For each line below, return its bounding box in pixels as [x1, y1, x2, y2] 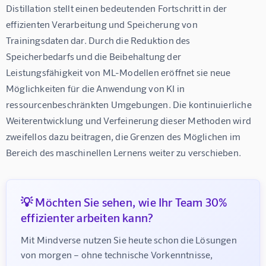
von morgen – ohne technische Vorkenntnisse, [21, 248, 215, 260]
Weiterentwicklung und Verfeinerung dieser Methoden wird [6, 114, 254, 126]
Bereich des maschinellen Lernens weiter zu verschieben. [6, 146, 242, 158]
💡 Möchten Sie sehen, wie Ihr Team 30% [21, 194, 228, 209]
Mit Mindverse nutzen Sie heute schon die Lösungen [21, 233, 239, 245]
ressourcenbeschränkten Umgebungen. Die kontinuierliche [6, 98, 254, 110]
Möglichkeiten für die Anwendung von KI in [6, 82, 187, 94]
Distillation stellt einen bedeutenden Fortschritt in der [6, 2, 229, 14]
